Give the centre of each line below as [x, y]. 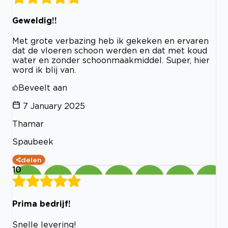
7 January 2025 [54, 106]
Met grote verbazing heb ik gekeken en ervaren [110, 41]
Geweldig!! [35, 20]
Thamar [28, 124]
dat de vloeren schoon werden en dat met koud [110, 51]
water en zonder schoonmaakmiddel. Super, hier [111, 60]
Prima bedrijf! [41, 204]
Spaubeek [33, 142]
